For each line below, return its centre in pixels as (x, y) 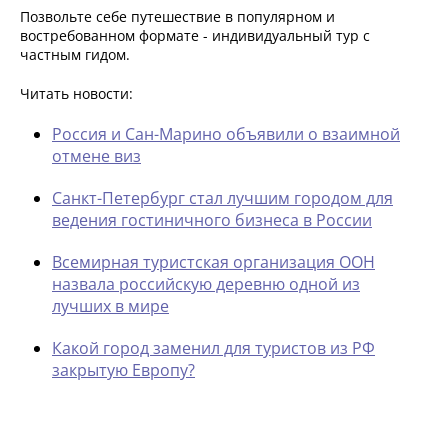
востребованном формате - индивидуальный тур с (195, 35)
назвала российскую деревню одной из (206, 283)
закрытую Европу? (123, 369)
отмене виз (96, 155)
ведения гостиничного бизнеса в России (212, 219)
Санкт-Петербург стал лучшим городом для (222, 197)
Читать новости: (76, 93)
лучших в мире (110, 305)
